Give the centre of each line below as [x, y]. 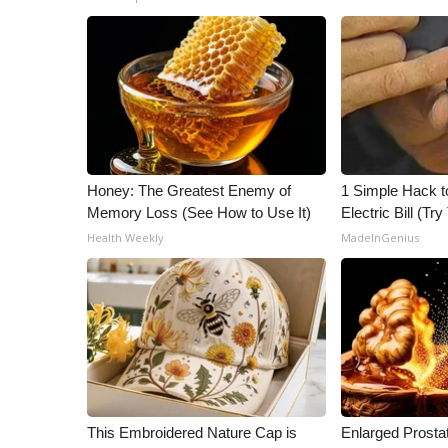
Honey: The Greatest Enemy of [189, 190]
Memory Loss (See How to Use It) [199, 212]
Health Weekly [125, 237]
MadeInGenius [380, 237]
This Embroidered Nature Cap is [192, 432]
